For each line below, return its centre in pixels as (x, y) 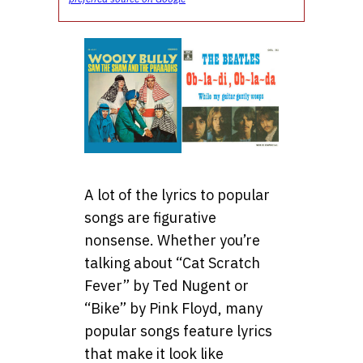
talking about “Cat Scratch (172, 263)
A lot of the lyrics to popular (177, 194)
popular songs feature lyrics (178, 331)
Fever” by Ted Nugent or (167, 285)
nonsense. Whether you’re (172, 240)
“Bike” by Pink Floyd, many (173, 308)
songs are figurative (150, 217)
